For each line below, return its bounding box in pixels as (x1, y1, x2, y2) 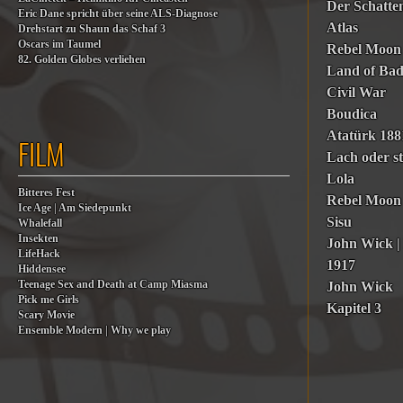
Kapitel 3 (327, 300, 382, 316)
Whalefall (18, 218, 62, 229)
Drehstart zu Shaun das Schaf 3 (18, 23, 166, 35)
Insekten (18, 233, 58, 245)
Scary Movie (18, 309, 75, 321)
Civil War (327, 85, 387, 100)
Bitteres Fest (18, 187, 75, 199)
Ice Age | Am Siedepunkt (18, 202, 131, 214)
